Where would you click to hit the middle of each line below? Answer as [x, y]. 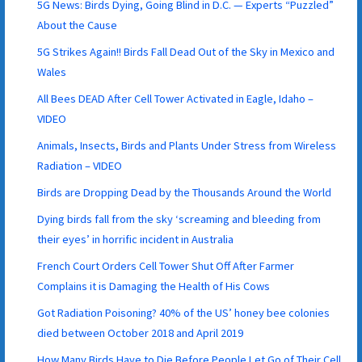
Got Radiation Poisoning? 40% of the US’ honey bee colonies [184, 312]
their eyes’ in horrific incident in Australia [136, 239]
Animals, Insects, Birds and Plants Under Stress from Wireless [187, 145]
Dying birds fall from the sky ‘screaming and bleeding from [179, 219]
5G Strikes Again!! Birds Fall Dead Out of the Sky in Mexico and [186, 51]
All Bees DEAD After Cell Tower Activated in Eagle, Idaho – [176, 98]
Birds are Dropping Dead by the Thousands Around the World [185, 192]
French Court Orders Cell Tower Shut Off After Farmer [166, 265]
